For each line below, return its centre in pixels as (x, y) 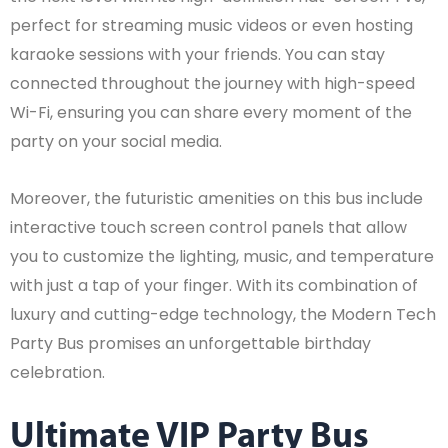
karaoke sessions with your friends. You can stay (197, 54)
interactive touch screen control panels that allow (208, 227)
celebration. (57, 372)
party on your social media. (116, 141)
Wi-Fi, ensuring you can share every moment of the (211, 112)
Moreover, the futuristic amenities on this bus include (216, 198)
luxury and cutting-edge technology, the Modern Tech (223, 314)
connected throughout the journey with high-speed (212, 83)
